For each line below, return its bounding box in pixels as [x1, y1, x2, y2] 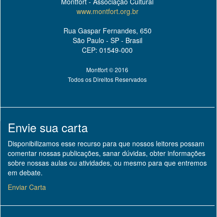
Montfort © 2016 [86, 65, 128, 74]
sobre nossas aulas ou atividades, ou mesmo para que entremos [8, 158, 207, 168]
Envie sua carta [8, 119, 88, 136]
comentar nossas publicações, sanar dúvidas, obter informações [8, 148, 206, 158]
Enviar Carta [8, 182, 46, 192]
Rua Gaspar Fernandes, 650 [63, 26, 152, 35]
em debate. [8, 168, 43, 177]
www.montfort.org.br [76, 6, 139, 16]
